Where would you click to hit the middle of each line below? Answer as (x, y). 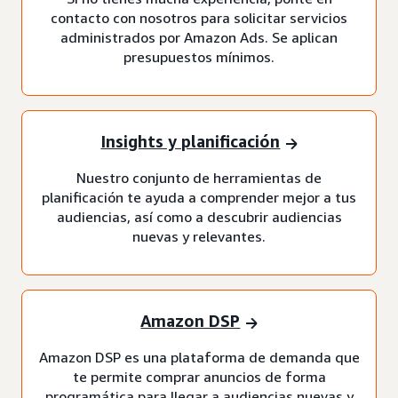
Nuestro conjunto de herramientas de (199, 177)
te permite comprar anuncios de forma (199, 376)
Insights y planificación (191, 142)
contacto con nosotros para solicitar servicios (199, 17)
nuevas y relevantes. (199, 236)
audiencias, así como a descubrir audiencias (199, 216)
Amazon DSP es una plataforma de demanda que (199, 357)
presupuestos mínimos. (199, 56)
